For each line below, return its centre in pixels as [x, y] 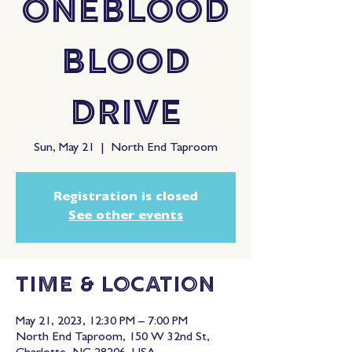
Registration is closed [126, 198]
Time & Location [115, 286]
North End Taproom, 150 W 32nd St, [113, 338]
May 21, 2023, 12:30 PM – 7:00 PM [102, 322]
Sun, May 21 [64, 148]
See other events [126, 217]
